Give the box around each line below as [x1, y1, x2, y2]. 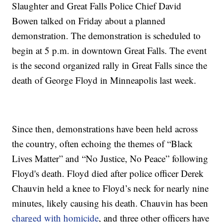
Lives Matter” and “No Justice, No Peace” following [12, 152, 209, 165]
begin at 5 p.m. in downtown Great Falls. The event [12, 44, 207, 57]
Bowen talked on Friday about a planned [12, 14, 166, 27]
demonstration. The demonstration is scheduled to [12, 29, 201, 42]
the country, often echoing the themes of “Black [12, 137, 193, 150]
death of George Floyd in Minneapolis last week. [12, 74, 197, 87]
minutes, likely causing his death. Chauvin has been [12, 197, 209, 210]
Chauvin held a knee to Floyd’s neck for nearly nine [12, 182, 209, 195]
